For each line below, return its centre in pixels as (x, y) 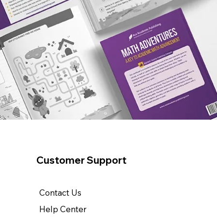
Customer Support (82, 160)
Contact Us (61, 193)
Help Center (63, 209)
